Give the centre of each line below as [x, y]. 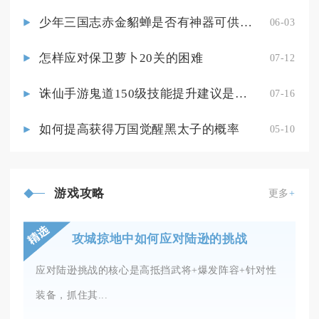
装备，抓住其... [72, 295]
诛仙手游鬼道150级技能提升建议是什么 [241, 94]
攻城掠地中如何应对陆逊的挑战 [159, 239]
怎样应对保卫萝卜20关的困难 [121, 58]
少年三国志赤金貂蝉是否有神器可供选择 [246, 22]
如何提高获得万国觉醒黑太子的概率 [139, 130]
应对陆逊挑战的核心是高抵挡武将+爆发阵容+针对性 [156, 270]
